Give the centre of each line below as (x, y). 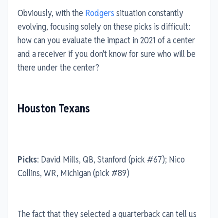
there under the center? (58, 67)
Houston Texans (54, 108)
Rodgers (100, 13)
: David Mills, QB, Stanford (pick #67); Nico (111, 159)
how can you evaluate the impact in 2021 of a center (106, 40)
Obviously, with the (51, 13)
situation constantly (149, 13)
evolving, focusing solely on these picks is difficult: (104, 26)
